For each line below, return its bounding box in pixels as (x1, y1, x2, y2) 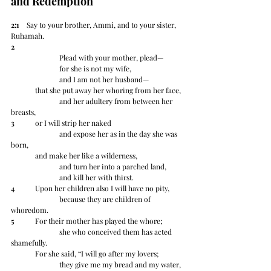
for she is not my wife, (59, 64, 131, 74)
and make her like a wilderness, (35, 151, 137, 161)
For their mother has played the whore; (35, 216, 162, 226)
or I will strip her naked (35, 118, 111, 128)
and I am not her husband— (59, 74, 149, 85)
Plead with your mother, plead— (59, 53, 163, 63)
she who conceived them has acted (11, 227, 59, 237)
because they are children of (11, 194, 59, 204)
